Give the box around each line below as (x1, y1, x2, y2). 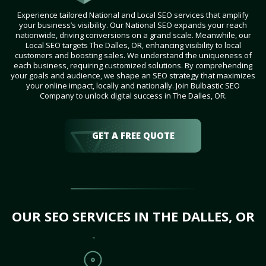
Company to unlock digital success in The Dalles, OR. (39, 90, 227, 102)
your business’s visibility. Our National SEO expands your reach (19, 20, 247, 31)
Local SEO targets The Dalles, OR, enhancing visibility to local (25, 40, 241, 51)
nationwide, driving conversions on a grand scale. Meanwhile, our (15, 30, 251, 41)
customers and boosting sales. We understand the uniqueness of (14, 50, 252, 61)
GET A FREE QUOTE (91, 129, 175, 142)
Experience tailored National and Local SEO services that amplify (17, 9, 249, 21)
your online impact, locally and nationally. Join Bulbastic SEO (26, 80, 240, 91)
